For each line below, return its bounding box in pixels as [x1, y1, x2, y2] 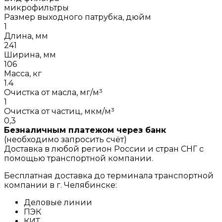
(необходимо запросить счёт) [4, 134, 127, 144]
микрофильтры [4, 2, 69, 12]
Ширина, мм [4, 50, 56, 59]
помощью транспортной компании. [4, 153, 153, 163]
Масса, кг [4, 68, 42, 78]
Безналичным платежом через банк [4, 125, 166, 135]
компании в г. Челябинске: [4, 180, 117, 190]
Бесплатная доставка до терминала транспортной [4, 170, 214, 180]
